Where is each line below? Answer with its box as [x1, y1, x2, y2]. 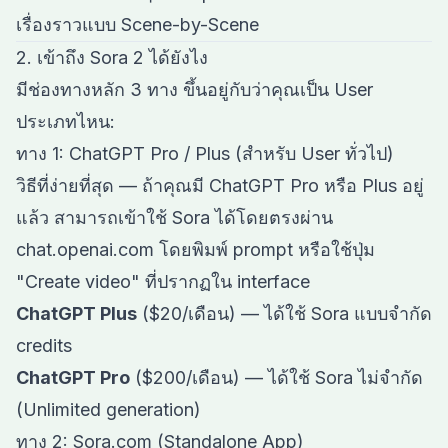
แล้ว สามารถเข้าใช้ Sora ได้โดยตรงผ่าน [16, 207, 333, 228]
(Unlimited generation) [16, 399, 201, 420]
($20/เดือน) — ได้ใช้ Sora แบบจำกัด [137, 303, 432, 324]
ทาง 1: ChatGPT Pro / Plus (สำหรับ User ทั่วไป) [16, 143, 394, 164]
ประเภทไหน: [16, 111, 115, 132]
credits [16, 335, 72, 356]
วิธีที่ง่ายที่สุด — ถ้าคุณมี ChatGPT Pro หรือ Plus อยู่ [16, 175, 424, 196]
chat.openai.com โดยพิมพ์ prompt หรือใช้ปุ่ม [16, 239, 375, 260]
